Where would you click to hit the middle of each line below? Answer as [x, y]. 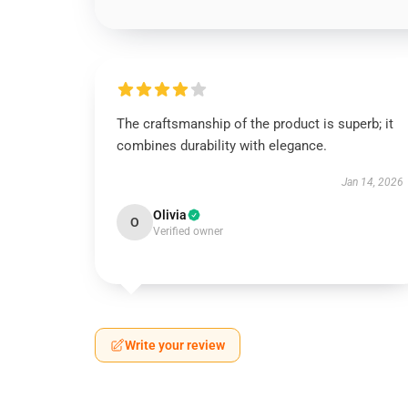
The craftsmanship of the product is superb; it [255, 124]
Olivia [170, 215]
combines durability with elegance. [222, 146]
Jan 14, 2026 [372, 182]
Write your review [175, 345]
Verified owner [188, 231]
